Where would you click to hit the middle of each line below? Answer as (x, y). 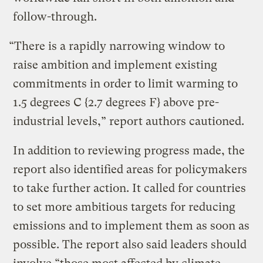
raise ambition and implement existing (115, 65)
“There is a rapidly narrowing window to (117, 46)
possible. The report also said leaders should (130, 245)
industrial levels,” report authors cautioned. (129, 122)
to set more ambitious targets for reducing (124, 207)
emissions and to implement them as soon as (131, 226)
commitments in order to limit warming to (126, 84)
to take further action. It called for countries (130, 188)
